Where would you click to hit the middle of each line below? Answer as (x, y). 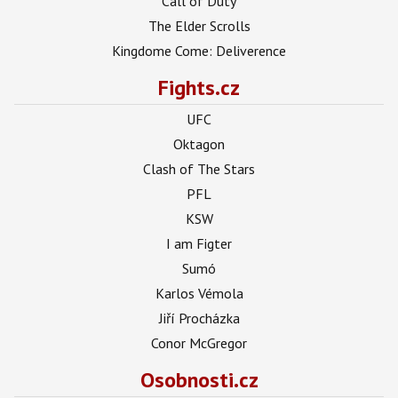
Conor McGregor (199, 342)
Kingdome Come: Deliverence (199, 50)
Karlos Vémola (199, 293)
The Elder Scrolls (199, 25)
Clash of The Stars (199, 168)
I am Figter (199, 243)
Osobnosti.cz (199, 379)
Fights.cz (199, 87)
